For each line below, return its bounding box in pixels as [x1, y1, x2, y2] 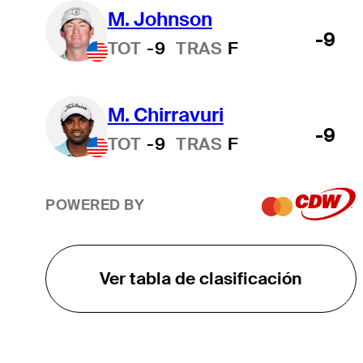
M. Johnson [107, 6, 212, 32]
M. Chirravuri [107, 101, 224, 127]
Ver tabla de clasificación [99, 267, 302, 290]
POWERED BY [45, 196, 145, 215]
